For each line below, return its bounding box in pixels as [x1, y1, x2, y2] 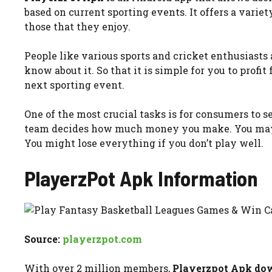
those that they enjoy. [24, 19, 131, 33]
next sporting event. [24, 78, 124, 91]
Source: [24, 232, 63, 245]
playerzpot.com [63, 232, 142, 245]
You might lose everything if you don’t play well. [24, 136, 263, 149]
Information [154, 165, 257, 191]
